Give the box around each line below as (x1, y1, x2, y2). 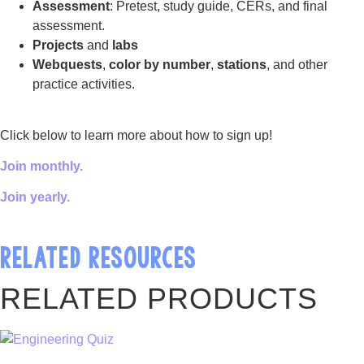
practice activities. (32, 77, 135, 92)
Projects (32, 38, 84, 53)
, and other (266, 58, 327, 72)
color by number (109, 58, 210, 72)
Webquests (32, 58, 102, 72)
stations (217, 58, 266, 72)
